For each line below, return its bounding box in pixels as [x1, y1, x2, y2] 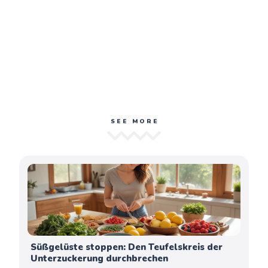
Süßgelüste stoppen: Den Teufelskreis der [31, 240, 223, 253]
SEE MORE [111, 117, 159, 126]
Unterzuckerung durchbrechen [31, 252, 169, 264]
